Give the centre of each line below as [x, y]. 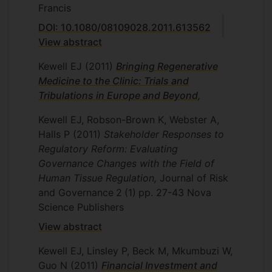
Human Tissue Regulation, [99, 178]
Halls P [54, 134]
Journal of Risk [194, 178]
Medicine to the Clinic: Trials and [114, 81]
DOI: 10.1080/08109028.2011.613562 [124, 27]
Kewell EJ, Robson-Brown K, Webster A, [129, 120]
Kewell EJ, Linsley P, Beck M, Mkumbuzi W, [135, 251]
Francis [55, 8]
